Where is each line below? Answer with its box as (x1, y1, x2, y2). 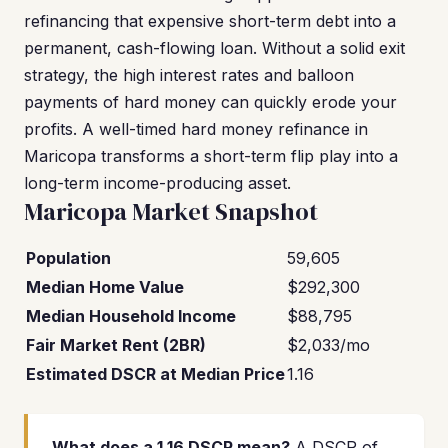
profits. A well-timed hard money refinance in (24, 119, 368, 139)
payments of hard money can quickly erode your (24, 92, 397, 112)
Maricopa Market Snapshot (24, 195, 318, 228)
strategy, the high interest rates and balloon (24, 65, 354, 85)
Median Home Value (26, 277, 184, 297)
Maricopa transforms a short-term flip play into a (24, 146, 398, 166)
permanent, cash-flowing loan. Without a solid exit (24, 38, 405, 58)
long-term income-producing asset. (24, 173, 291, 193)
